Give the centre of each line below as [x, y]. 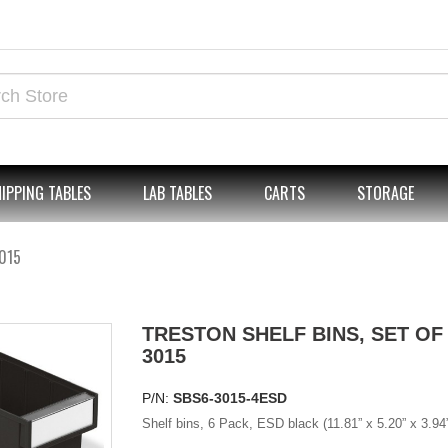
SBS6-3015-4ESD [229, 398]
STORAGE [385, 193]
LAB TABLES [177, 193]
